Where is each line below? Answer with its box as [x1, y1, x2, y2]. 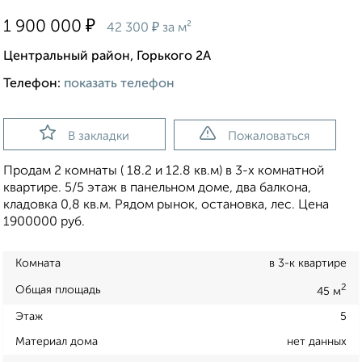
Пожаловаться [228, 130, 310, 143]
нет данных [287, 335, 347, 347]
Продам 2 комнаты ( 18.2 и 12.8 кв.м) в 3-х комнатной [3, 165, 324, 179]
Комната [15, 258, 61, 270]
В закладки [67, 130, 129, 143]
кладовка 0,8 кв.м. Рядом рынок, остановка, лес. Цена [3, 199, 329, 213]
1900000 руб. [3, 216, 85, 229]
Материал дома [15, 335, 98, 347]
